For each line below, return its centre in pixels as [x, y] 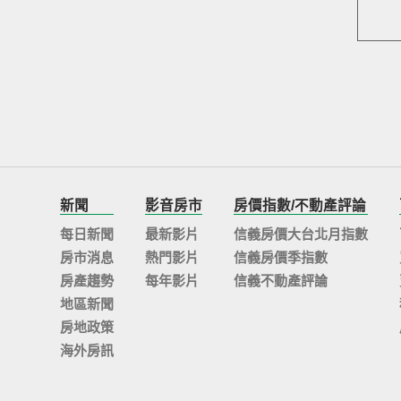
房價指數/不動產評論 [300, 205]
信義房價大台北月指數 [301, 235]
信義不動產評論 [281, 281]
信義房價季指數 [281, 258]
